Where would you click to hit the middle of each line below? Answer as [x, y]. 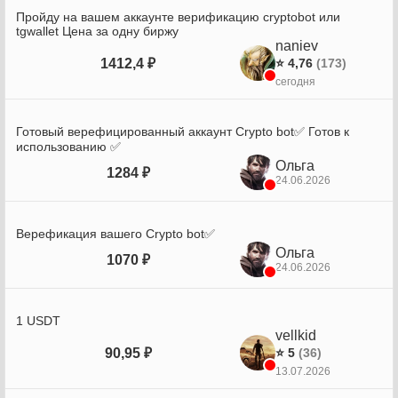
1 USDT [38, 321]
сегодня [295, 82]
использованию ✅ [68, 147]
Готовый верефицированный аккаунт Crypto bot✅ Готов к [183, 131]
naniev [297, 46]
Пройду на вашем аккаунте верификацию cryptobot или [178, 17]
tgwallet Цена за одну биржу [97, 31]
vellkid [296, 335]
